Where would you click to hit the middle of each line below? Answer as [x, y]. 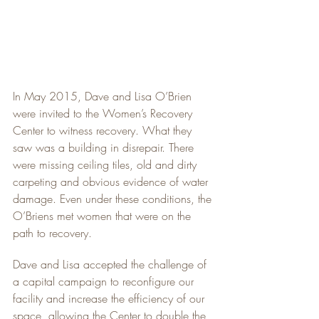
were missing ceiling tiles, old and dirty [106, 164]
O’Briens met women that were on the [104, 216]
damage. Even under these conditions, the [114, 199]
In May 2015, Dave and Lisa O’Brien [104, 96]
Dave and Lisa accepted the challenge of [111, 264]
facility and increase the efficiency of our [110, 298]
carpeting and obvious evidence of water [112, 182]
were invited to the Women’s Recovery [104, 113]
